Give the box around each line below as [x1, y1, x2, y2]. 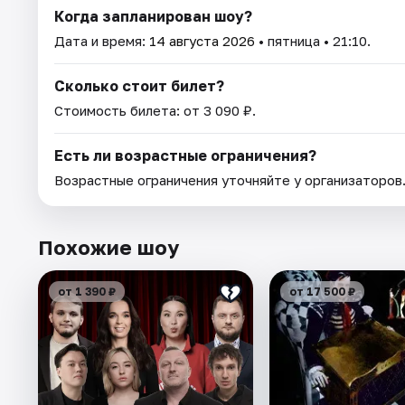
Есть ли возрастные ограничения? [54, 146, 316, 165]
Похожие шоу [38, 235, 179, 260]
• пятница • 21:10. [255, 33, 371, 50]
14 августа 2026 [149, 33, 255, 50]
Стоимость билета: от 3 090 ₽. [54, 102, 256, 119]
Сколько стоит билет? [54, 77, 224, 96]
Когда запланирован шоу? [54, 7, 252, 26]
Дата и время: [54, 33, 149, 50]
